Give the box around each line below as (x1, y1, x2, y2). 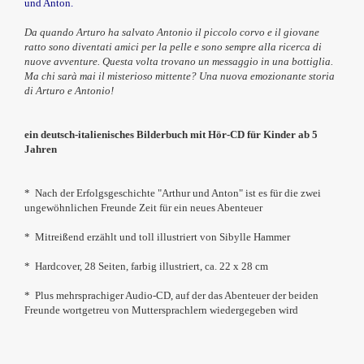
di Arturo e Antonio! (24, 84, 114, 97)
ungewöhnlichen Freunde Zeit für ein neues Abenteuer (24, 201, 262, 214)
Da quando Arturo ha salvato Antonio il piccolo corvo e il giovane (24, 26, 319, 38)
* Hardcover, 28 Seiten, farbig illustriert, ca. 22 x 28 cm (24, 260, 268, 272)
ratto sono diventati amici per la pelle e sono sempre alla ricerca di (24, 41, 322, 53)
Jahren (24, 143, 57, 155)
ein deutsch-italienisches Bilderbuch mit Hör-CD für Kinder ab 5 (24, 128, 318, 141)
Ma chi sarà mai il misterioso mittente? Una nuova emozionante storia (24, 70, 335, 82)
